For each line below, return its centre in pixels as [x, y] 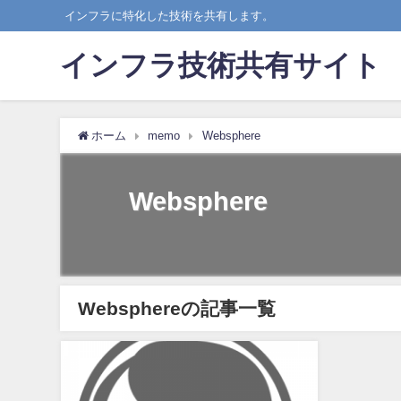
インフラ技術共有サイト [221, 66]
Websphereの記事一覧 [177, 308]
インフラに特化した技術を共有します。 [169, 16]
